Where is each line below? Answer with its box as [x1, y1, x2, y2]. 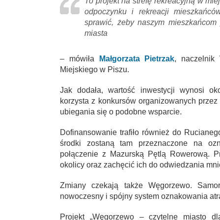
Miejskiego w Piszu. [60, 65, 129, 74]
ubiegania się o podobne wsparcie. [60, 107, 182, 116]
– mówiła [60, 54, 99, 63]
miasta [84, 28, 108, 37]
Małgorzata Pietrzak [99, 54, 175, 63]
